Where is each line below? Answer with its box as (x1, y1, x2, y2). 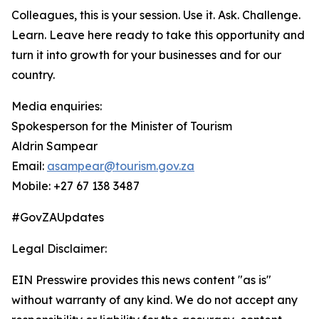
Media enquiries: (11, 99, 102, 113)
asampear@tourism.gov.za (47, 159, 194, 173)
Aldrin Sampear (11, 139, 98, 153)
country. (11, 68, 55, 82)
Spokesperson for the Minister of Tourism (11, 119, 232, 133)
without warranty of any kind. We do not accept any (11, 293, 298, 307)
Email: (11, 159, 47, 173)
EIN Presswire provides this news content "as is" (11, 273, 271, 287)
